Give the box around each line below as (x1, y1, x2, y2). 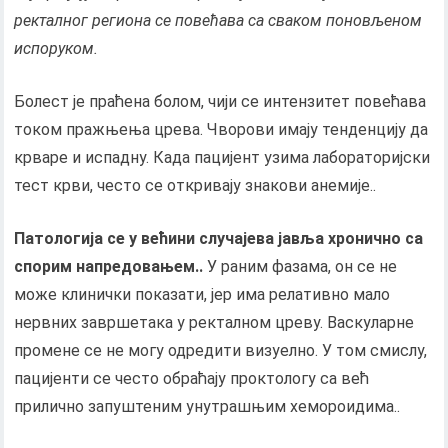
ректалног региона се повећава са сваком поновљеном (14, 10, 423, 30)
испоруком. (14, 38, 99, 58)
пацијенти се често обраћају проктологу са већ (14, 368, 370, 388)
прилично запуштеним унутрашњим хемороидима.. (14, 396, 401, 416)
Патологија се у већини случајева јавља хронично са (14, 228, 424, 248)
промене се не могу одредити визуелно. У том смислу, (14, 340, 428, 360)
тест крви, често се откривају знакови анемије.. (14, 175, 377, 195)
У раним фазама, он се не (203, 256, 398, 276)
